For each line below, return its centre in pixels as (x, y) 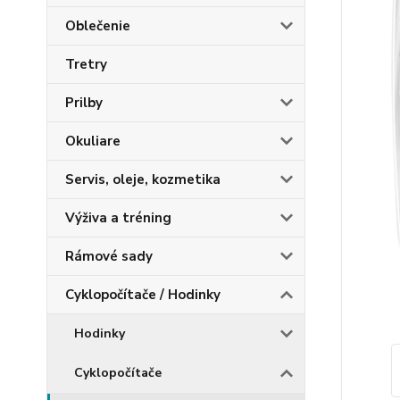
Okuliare (93, 141)
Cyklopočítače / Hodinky (143, 295)
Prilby (84, 103)
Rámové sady (109, 256)
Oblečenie (98, 26)
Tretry (86, 64)
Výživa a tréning (118, 218)
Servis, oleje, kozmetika (143, 179)
